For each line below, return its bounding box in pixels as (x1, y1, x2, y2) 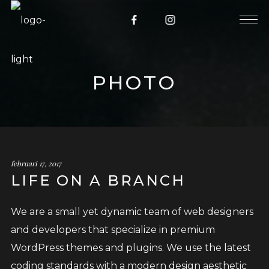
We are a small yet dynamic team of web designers (10, 206, 253, 217)
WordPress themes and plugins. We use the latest (10, 242, 251, 253)
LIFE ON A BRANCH (10, 172, 186, 189)
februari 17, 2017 (10, 159, 61, 168)
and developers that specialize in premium (10, 224, 215, 235)
